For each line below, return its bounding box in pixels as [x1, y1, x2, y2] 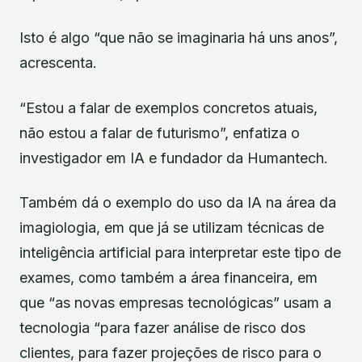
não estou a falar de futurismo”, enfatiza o [19, 124, 300, 141]
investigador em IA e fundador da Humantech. [19, 149, 328, 166]
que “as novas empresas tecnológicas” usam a [19, 293, 331, 311]
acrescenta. [19, 54, 97, 72]
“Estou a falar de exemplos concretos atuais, [19, 99, 318, 116]
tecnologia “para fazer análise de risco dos [19, 318, 305, 336]
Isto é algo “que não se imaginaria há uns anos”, [19, 29, 338, 47]
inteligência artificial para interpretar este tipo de [19, 243, 341, 261]
